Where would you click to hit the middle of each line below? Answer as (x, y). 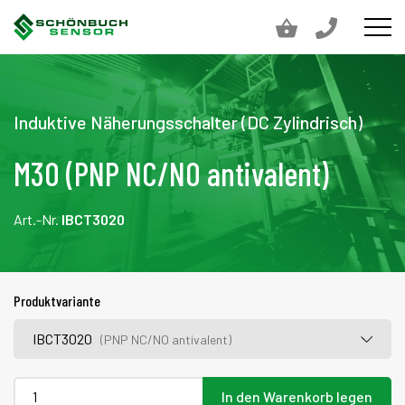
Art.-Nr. (38, 219)
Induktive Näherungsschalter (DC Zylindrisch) (188, 122)
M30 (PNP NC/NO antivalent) (171, 173)
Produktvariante (57, 301)
